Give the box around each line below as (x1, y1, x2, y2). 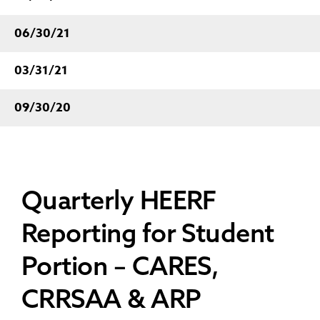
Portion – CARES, (21, 249, 219, 281)
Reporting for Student (21, 216, 274, 249)
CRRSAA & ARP (21, 282, 201, 314)
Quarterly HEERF (21, 184, 216, 216)
